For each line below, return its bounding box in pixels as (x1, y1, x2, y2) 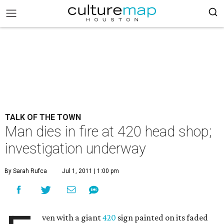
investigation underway (5, 140, 146, 157)
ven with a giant (42, 212, 103, 222)
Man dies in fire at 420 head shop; (5, 123, 212, 140)
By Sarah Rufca (4, 167, 47, 174)
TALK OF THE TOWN (5, 112, 81, 122)
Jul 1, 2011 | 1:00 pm (62, 167, 119, 174)
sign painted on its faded (116, 212, 208, 222)
